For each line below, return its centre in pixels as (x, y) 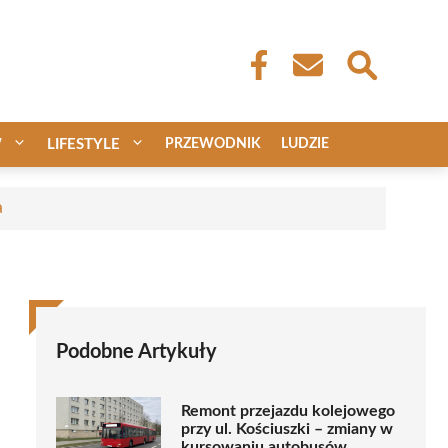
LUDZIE (305, 143)
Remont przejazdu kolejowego (288, 411)
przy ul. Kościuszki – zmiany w (287, 429)
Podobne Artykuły (136, 351)
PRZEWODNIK (213, 143)
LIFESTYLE (83, 144)
